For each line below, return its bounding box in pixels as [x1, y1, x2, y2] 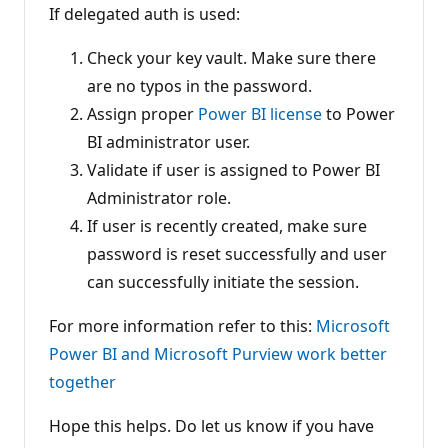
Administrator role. [87, 186, 235, 209]
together [49, 370, 116, 393]
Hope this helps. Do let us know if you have [49, 414, 374, 437]
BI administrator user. [87, 130, 254, 153]
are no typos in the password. [87, 74, 316, 97]
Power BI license [198, 102, 322, 125]
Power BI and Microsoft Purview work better [49, 342, 387, 365]
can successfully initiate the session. [87, 270, 363, 293]
